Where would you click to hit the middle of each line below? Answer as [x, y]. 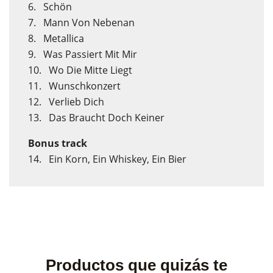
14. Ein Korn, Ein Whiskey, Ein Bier [107, 159]
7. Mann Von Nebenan [81, 23]
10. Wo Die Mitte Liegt [80, 70]
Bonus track [58, 143]
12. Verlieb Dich [66, 102]
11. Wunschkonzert [74, 86]
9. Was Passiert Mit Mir [83, 54]
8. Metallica [56, 38]
